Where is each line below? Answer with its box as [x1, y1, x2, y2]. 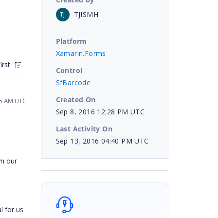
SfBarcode [55, 77, 91, 87]
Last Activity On [55, 124, 112, 133]
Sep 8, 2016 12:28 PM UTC [55, 107, 145, 116]
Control [55, 65, 83, 75]
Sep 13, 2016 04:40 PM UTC [55, 136, 149, 145]
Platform [55, 36, 87, 46]
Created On [55, 94, 96, 104]
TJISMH [73, 9, 98, 19]
